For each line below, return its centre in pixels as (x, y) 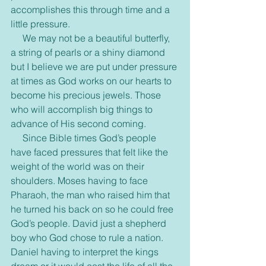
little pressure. (40, 24)
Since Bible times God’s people (17, 138)
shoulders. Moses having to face (80, 181)
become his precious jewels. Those (87, 95)
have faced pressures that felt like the (91, 152)
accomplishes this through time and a (91, 10)
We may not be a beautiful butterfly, (17, 38)
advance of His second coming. (80, 124)
